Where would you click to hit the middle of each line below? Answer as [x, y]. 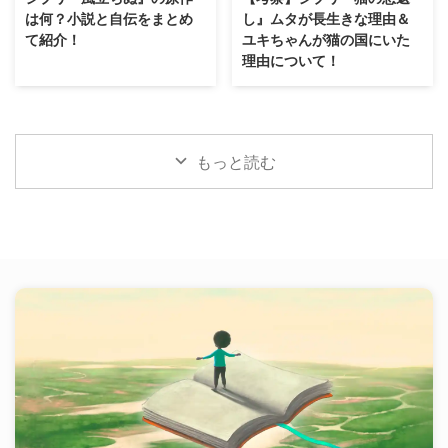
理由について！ [291, 61]
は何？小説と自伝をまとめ [109, 19]
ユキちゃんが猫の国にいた [326, 40]
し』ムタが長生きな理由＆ [326, 19]
